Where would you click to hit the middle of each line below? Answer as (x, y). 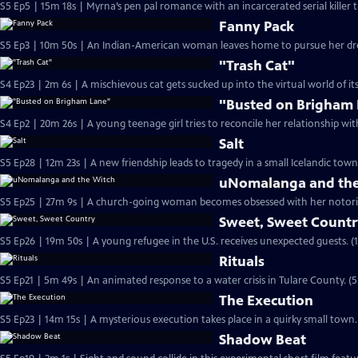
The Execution (267, 300)
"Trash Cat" (257, 66)
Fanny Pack (257, 26)
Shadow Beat (263, 340)
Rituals (242, 261)
